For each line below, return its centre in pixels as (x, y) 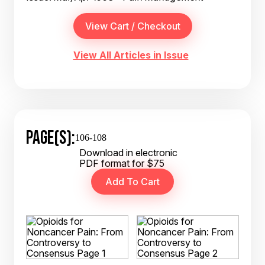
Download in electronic (128, 153)
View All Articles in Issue (131, 55)
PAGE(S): (51, 137)
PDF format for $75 (122, 163)
